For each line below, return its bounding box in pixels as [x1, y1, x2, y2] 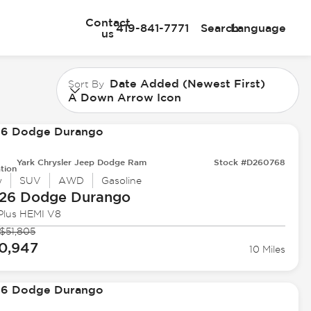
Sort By [68, 78, 105, 90]
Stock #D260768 [214, 157, 286, 167]
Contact [85, 16, 131, 28]
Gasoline [101, 175, 142, 187]
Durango [66, 189, 131, 205]
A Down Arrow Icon [68, 90, 182, 103]
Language [230, 22, 286, 34]
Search [200, 22, 239, 34]
